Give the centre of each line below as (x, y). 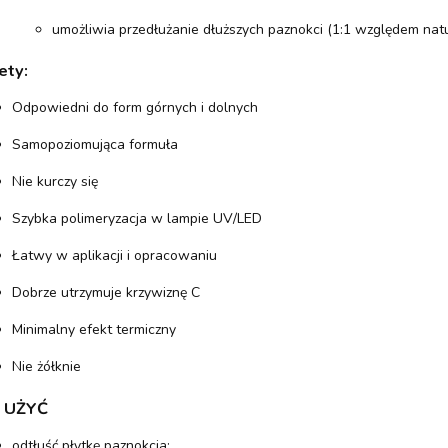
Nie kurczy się (54, 182)
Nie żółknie (46, 367)
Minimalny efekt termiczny (93, 330)
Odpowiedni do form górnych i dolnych (134, 108)
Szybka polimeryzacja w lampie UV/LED (136, 219)
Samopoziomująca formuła (94, 145)
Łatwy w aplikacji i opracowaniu (114, 256)
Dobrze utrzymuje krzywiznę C (105, 293)
